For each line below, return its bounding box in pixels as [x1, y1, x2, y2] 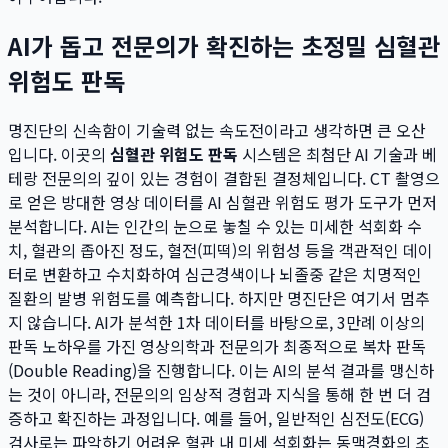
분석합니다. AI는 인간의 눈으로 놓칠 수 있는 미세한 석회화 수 [8, 213, 422, 238]
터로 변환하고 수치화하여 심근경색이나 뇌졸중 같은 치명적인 [8, 261, 422, 286]
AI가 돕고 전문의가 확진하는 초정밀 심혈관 [8, 27, 440, 63]
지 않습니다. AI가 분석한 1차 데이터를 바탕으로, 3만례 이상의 [8, 309, 425, 334]
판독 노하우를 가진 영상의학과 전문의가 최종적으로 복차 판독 [8, 333, 426, 358]
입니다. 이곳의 [8, 141, 110, 166]
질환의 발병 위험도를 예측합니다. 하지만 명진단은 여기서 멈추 [8, 285, 430, 310]
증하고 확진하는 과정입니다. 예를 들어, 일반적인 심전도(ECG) [8, 405, 424, 430]
